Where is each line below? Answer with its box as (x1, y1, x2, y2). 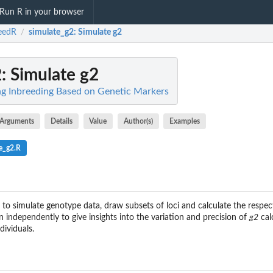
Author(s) (123, 117, 153, 125)
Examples (169, 117, 200, 125)
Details (51, 117, 73, 125)
